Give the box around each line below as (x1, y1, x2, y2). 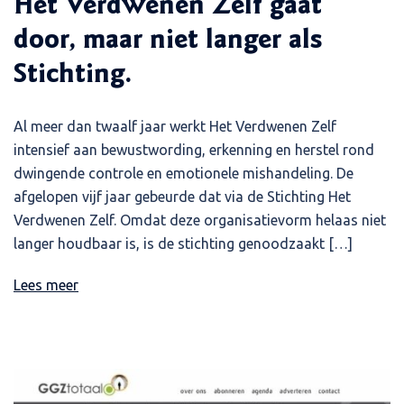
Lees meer (14, 276, 78, 293)
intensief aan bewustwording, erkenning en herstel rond (14, 141, 374, 158)
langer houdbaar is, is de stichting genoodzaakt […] (14, 234, 353, 252)
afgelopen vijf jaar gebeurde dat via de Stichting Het (14, 188, 351, 205)
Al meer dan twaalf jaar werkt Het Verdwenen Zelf (14, 117, 336, 134)
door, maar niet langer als (14, 26, 322, 56)
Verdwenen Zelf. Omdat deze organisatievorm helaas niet (14, 211, 386, 228)
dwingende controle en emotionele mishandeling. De (14, 164, 353, 181)
